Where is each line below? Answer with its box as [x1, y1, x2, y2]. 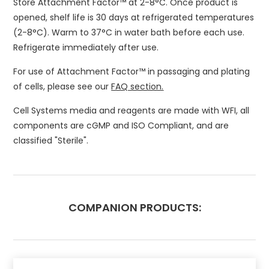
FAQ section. [111, 80, 164, 92]
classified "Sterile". [13, 134, 89, 147]
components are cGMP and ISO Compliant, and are [13, 119, 229, 131]
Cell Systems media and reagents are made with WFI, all [13, 104, 250, 116]
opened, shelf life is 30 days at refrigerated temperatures [13, 11, 255, 23]
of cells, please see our [13, 80, 112, 92]
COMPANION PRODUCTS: [68, 200, 201, 215]
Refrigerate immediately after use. [13, 41, 159, 53]
